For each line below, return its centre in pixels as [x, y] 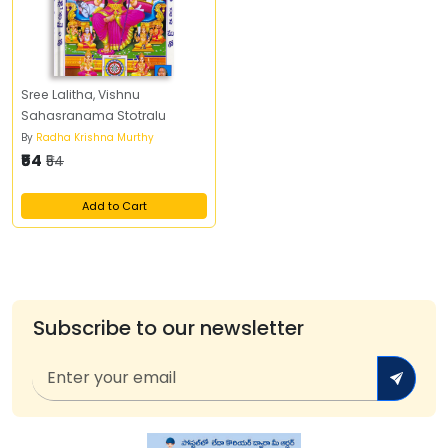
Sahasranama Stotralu [93, 115]
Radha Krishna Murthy [95, 137]
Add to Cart [114, 206]
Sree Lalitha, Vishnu [36, 94]
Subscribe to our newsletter [168, 328]
